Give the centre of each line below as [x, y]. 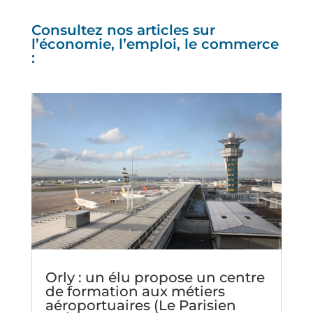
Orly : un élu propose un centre [155, 277]
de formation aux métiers [135, 291]
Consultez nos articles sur [123, 30]
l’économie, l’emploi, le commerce [155, 44]
